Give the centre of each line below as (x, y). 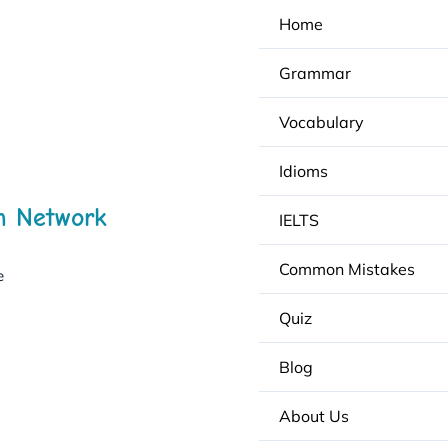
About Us (314, 416)
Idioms (304, 171)
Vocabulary (322, 122)
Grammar (315, 73)
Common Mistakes (347, 269)
